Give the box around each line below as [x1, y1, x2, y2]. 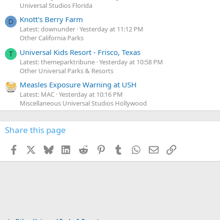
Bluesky [53, 144, 80, 154]
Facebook [18, 144, 51, 154]
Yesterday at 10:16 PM [59, 90, 123, 99]
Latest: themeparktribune [20, 57, 95, 66]
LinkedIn [70, 144, 100, 154]
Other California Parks [20, 33, 83, 43]
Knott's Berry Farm [20, 14, 83, 25]
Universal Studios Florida [20, 1, 92, 10]
